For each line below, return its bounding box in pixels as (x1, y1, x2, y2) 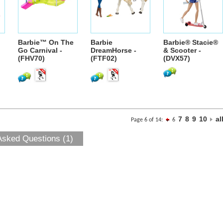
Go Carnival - (18, 46, 62, 54)
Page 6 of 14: (131, 117, 166, 123)
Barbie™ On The (18, 38, 74, 46)
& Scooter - (163, 46, 201, 54)
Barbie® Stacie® (163, 38, 218, 46)
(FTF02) (91, 54, 117, 62)
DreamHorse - (91, 46, 136, 54)
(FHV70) (18, 54, 45, 62)
